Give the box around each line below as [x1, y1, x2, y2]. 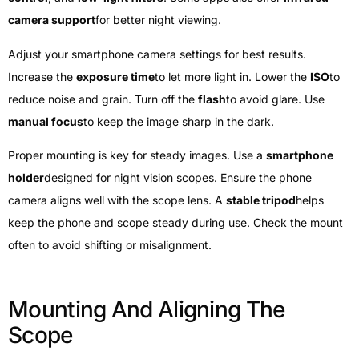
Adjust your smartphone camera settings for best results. [8, 46, 306, 61]
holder [8, 171, 44, 185]
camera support [8, 13, 95, 27]
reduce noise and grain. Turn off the [8, 91, 198, 106]
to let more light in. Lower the [155, 69, 310, 83]
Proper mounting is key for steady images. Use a [8, 148, 266, 163]
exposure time [76, 69, 155, 83]
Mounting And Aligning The [8, 296, 285, 324]
